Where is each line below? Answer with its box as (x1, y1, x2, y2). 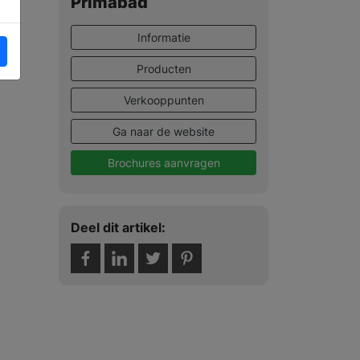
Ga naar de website (112, 124, 215, 138)
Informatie (137, 30, 190, 44)
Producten (136, 61, 191, 76)
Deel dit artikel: (71, 219, 166, 235)
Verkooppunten (123, 92, 204, 107)
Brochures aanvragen (107, 155, 220, 170)
